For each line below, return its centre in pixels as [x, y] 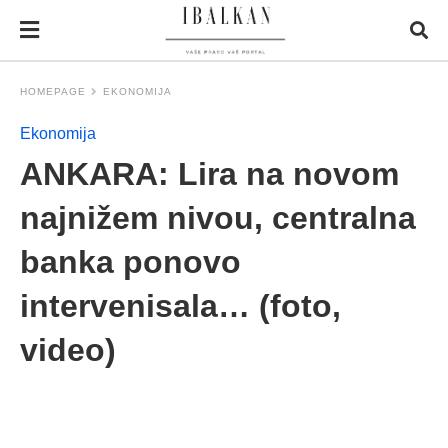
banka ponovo [130, 262]
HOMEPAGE [53, 91]
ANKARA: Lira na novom [209, 174]
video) [68, 350]
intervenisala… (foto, [180, 306]
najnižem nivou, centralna [218, 218]
